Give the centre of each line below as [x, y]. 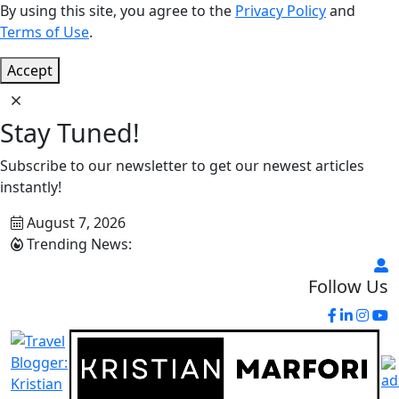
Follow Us [348, 286]
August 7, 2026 [74, 223]
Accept [30, 70]
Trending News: [77, 244]
